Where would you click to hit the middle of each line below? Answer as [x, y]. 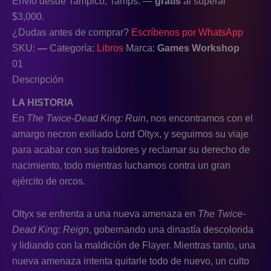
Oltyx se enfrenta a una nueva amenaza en [105, 214]
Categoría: [73, 48]
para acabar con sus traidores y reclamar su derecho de [131, 149]
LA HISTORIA [43, 102]
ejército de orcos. [49, 181]
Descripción [38, 80]
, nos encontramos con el [199, 118]
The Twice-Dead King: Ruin [86, 118]
